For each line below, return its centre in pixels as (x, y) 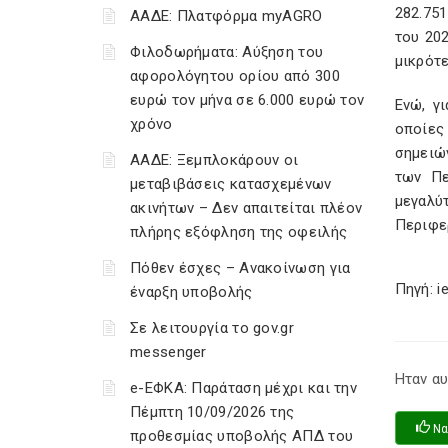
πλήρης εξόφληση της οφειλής (239, 232)
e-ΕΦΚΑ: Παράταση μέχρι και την (243, 388)
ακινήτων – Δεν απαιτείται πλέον (246, 208)
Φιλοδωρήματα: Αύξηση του (227, 52)
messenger (168, 352)
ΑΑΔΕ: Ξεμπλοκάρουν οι (214, 160)
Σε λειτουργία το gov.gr (212, 328)
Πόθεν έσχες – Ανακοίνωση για (240, 268)
